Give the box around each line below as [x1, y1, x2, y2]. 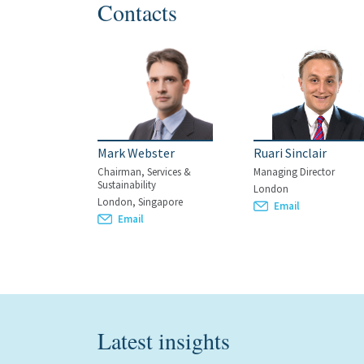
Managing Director [253, 165, 336, 178]
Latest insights [97, 325, 230, 356]
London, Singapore [97, 195, 183, 208]
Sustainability [97, 178, 156, 191]
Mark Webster [97, 145, 175, 161]
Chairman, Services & [97, 165, 191, 178]
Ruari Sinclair [253, 145, 327, 161]
